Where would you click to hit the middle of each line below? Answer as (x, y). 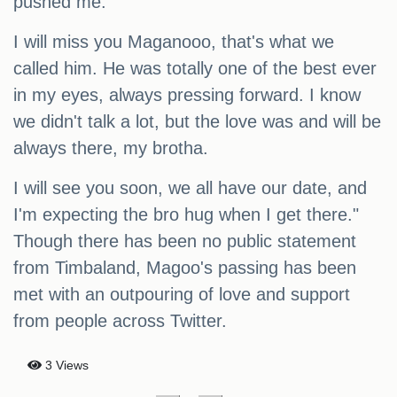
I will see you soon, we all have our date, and (190, 188)
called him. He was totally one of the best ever (195, 69)
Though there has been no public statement (185, 241)
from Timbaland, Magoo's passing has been (185, 268)
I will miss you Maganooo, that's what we (174, 42)
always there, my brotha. (111, 148)
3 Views (65, 366)
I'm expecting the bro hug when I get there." (186, 215)
